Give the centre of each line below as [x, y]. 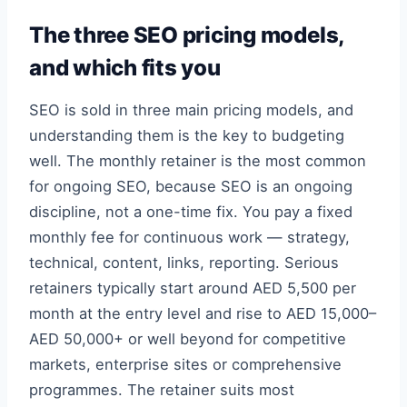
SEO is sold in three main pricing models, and [191, 110]
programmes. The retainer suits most [162, 390]
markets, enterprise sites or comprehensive [185, 364]
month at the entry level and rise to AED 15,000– [203, 313]
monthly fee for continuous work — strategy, [189, 237]
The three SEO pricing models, [187, 35]
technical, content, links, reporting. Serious [184, 263]
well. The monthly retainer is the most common [198, 161]
